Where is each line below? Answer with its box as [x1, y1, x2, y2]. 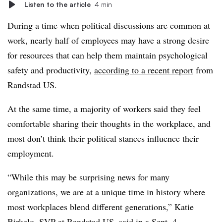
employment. [7, 147, 54, 159]
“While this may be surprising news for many [7, 171, 169, 183]
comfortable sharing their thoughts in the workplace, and [7, 117, 211, 129]
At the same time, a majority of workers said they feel [7, 103, 201, 114]
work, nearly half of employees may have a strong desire [7, 34, 209, 46]
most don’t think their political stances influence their [7, 132, 199, 144]
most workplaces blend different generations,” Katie [7, 201, 194, 213]
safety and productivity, [7, 64, 94, 76]
